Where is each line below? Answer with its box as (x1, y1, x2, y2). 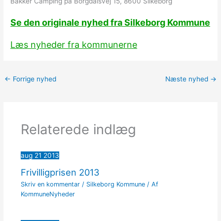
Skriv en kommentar (20, 181, 80, 188)
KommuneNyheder (20, 190, 75, 198)
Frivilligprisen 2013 (20, 167, 100, 178)
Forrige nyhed (11, 74, 57, 83)
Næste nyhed (165, 74, 210, 83)
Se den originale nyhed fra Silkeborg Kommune (10, 17, 211, 28)
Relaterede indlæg (20, 121, 136, 138)
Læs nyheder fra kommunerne (10, 39, 138, 50)
